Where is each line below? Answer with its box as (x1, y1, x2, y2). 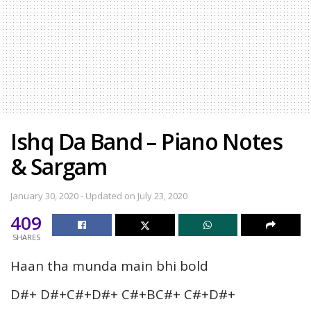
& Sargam (10, 151, 107, 182)
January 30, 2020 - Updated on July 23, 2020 (10, 190, 187, 203)
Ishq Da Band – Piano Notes (10, 126, 283, 157)
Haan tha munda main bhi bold (10, 257, 208, 276)
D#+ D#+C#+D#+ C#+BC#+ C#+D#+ (10, 285, 235, 304)
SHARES (12, 232, 40, 243)
